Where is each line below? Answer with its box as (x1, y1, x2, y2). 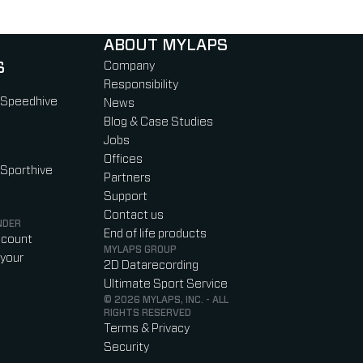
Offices (104, 153, 143, 166)
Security (104, 341, 149, 354)
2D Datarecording (104, 259, 199, 272)
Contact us (104, 209, 164, 222)
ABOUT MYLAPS (104, 37, 228, 54)
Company (104, 60, 155, 73)
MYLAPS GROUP (104, 245, 177, 255)
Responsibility (104, 79, 178, 92)
